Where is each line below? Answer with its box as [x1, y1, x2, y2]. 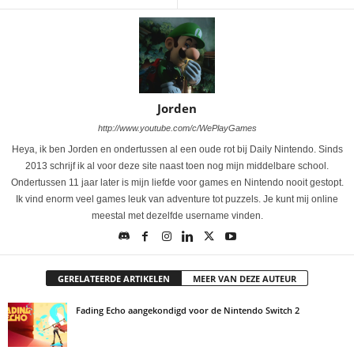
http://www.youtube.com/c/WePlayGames [97, 122, 257, 133]
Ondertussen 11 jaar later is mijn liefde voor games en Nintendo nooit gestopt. [10, 176, 344, 188]
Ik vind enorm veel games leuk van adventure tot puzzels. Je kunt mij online [16, 193, 338, 205]
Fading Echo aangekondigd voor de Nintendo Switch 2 [76, 303, 299, 316]
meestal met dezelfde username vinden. [91, 209, 263, 221]
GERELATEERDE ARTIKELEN [58, 272, 170, 284]
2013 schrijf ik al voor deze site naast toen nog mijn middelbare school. [25, 160, 329, 171]
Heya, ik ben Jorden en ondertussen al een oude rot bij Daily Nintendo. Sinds [11, 143, 343, 155]
